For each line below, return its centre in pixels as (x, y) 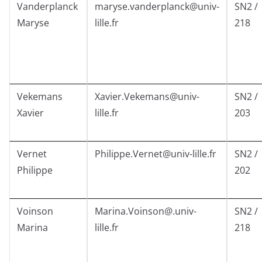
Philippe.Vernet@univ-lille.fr (156, 154)
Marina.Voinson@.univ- (146, 211)
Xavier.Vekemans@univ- (147, 97)
